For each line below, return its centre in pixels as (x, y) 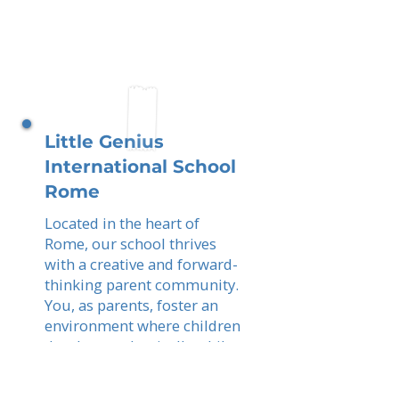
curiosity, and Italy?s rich (130, 387)
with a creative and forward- (141, 264)
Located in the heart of (122, 223)
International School (140, 167)
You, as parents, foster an (131, 305)
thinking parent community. (142, 285)
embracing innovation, (122, 366)
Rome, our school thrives (130, 244)
